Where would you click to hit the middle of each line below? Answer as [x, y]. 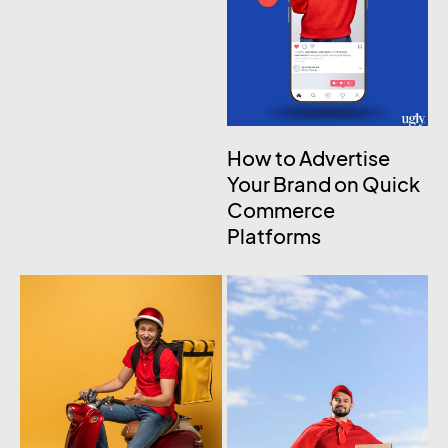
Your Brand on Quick [323, 184]
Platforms [273, 236]
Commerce [280, 210]
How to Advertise [308, 158]
